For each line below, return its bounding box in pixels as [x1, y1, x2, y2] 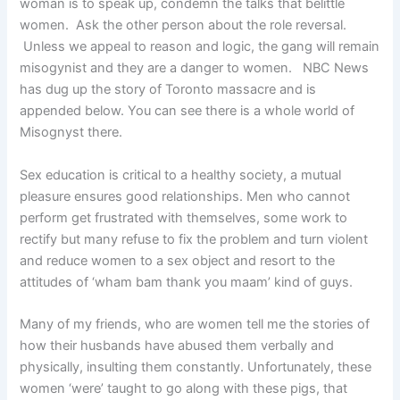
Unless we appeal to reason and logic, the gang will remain [20, 38, 380, 55]
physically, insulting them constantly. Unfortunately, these [20, 358, 372, 375]
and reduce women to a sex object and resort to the [20, 252, 336, 269]
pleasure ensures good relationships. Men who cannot [20, 187, 351, 204]
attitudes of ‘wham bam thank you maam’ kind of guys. [20, 273, 354, 290]
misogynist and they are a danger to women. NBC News [20, 60, 370, 77]
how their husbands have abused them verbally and [20, 337, 335, 354]
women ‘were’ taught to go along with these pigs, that [20, 379, 348, 396]
